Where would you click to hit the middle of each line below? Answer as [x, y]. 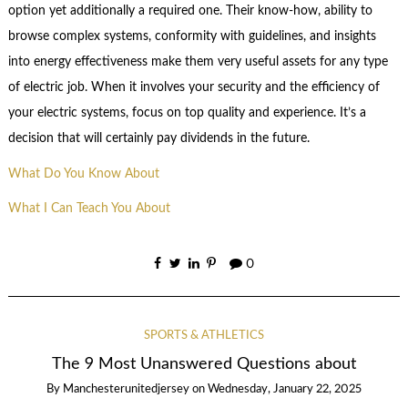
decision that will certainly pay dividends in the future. [158, 139]
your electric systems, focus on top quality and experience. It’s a [187, 113]
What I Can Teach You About [89, 209]
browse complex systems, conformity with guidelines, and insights [192, 37]
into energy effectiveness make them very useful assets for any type [198, 62]
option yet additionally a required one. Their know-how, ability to [190, 11]
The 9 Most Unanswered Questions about [204, 363]
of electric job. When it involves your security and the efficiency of [194, 88]
